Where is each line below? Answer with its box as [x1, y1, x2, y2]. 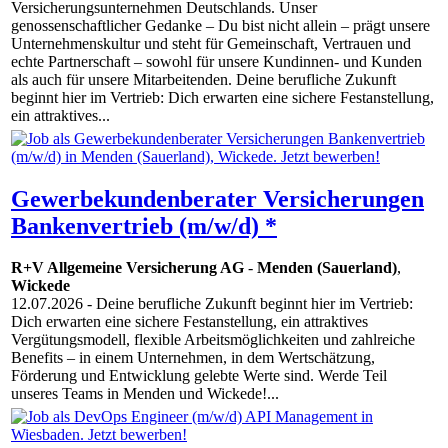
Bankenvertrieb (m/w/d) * [11, 212, 277, 239]
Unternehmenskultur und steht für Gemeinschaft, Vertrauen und [11, 35, 411, 53]
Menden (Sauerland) [257, 259, 397, 277]
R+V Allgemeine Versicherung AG [11, 259, 244, 277]
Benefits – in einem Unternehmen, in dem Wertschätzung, [11, 349, 375, 367]
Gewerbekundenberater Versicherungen [11, 185, 424, 212]
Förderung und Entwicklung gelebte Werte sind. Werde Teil [11, 367, 387, 385]
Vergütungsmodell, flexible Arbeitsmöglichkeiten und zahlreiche [11, 331, 415, 349]
